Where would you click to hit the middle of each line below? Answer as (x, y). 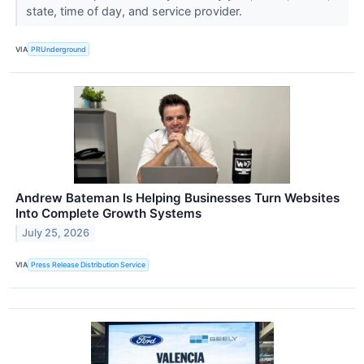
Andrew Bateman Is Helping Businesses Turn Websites (178, 197)
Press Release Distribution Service (89, 265)
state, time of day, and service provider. (135, 11)
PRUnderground (59, 50)
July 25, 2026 (56, 233)
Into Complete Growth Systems (108, 213)
